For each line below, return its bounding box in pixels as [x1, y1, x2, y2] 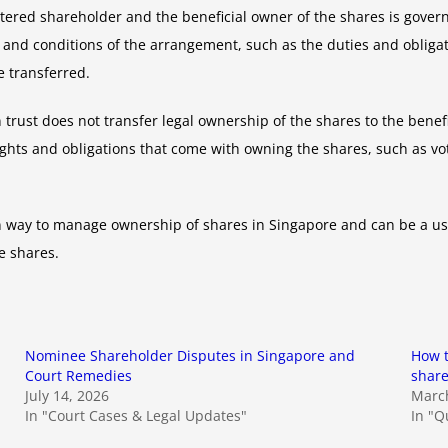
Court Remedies [25, 365, 133, 385]
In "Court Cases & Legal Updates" [25, 405, 248, 425]
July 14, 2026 [25, 385, 110, 405]
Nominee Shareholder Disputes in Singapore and [25, 345, 356, 365]
